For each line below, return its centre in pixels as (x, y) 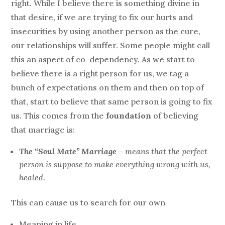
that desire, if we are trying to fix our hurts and (102, 17)
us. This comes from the (59, 115)
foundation (129, 115)
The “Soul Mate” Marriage (68, 151)
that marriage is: (43, 129)
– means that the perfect (163, 151)
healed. (32, 177)
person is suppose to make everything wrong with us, (115, 164)
